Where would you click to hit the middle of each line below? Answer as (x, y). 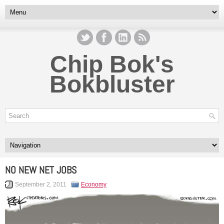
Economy (94, 184)
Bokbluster (112, 84)
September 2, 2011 (41, 184)
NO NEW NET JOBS (41, 170)
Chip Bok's (112, 64)
